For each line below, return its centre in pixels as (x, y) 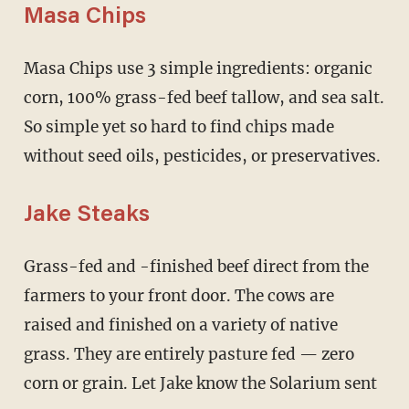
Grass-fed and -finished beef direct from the (29, 266)
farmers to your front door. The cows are (178, 295)
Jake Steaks (86, 215)
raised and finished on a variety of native (180, 325)
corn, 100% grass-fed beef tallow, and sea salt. (204, 97)
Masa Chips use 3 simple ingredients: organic (31, 68)
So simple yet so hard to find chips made (178, 126)
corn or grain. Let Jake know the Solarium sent (200, 383)
